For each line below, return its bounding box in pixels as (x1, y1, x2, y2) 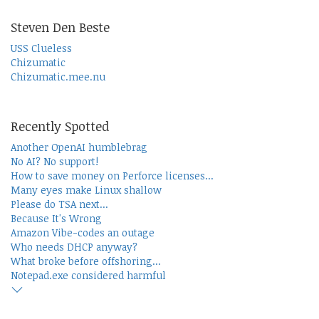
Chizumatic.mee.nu (11, 70, 105, 84)
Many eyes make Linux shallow (11, 183, 162, 197)
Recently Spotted (11, 117, 109, 135)
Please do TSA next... (11, 197, 108, 211)
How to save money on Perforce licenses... (11, 169, 214, 183)
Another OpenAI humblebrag (11, 140, 147, 155)
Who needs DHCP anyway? (11, 240, 137, 254)
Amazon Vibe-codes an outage (11, 226, 155, 240)
